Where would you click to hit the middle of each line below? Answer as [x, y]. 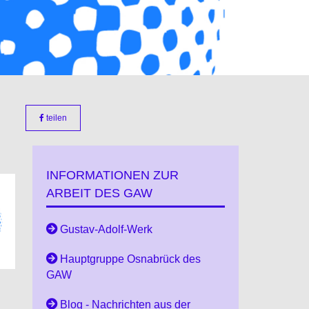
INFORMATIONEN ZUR [112, 175]
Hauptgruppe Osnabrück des [130, 259]
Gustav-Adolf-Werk [106, 229]
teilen [55, 118]
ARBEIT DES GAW [99, 193]
